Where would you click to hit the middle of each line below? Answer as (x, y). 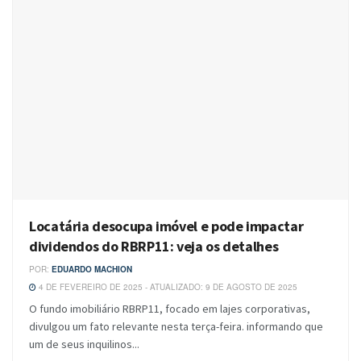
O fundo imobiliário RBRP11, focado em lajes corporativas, (170, 309)
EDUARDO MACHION (92, 270)
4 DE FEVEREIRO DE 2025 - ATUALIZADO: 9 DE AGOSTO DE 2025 (167, 287)
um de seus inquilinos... (84, 344)
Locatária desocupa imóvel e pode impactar (166, 226)
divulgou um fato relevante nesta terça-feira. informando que (176, 327)
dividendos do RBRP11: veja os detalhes (154, 247)
